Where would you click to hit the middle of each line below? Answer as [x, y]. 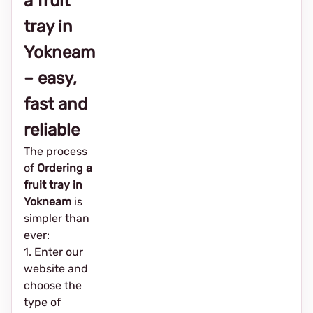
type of [42, 302]
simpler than [57, 218]
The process [56, 151]
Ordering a [65, 168]
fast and [56, 104]
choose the [53, 285]
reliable [52, 130]
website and [56, 269]
